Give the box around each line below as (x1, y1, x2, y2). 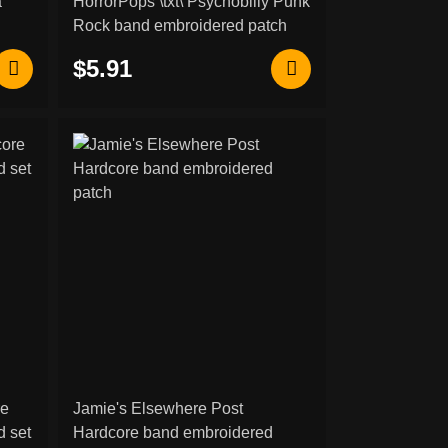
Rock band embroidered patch (72, 17, 287, 35)
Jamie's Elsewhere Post (72, 400, 243, 418)
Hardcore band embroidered (72, 424, 273, 442)
